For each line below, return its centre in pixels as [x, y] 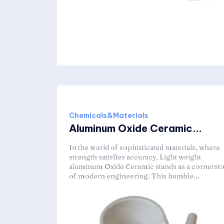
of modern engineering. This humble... [134, 176]
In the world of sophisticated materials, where [144, 148]
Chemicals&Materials [109, 116]
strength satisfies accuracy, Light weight [135, 157]
